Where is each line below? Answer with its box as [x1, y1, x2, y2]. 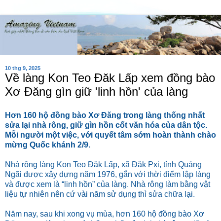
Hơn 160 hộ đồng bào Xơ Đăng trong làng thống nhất [5, 110, 205, 119]
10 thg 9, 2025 [5, 65, 40, 71]
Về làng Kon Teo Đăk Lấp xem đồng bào [5, 71, 215, 84]
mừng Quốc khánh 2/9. [5, 140, 90, 149]
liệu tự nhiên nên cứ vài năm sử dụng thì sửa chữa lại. [5, 189, 195, 198]
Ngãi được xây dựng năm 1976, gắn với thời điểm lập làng [5, 170, 211, 179]
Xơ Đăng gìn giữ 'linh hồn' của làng [5, 84, 188, 98]
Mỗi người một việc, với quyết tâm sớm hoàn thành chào [5, 130, 216, 139]
